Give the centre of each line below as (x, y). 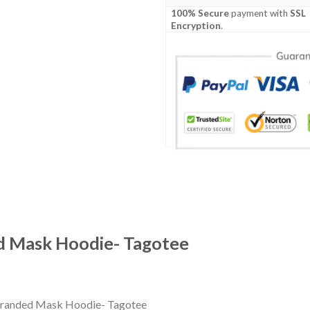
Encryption (196, 26)
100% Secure (200, 13)
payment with (260, 13)
